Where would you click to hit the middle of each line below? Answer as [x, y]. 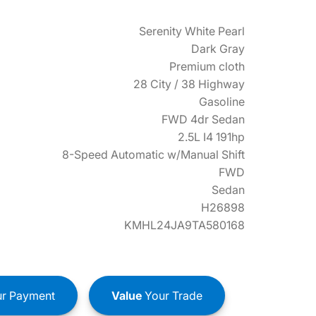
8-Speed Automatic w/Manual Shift [153, 154]
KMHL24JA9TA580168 [184, 225]
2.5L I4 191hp [211, 137]
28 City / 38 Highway [189, 84]
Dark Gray [218, 49]
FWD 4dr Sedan [203, 119]
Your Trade [172, 295]
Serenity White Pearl [192, 31]
